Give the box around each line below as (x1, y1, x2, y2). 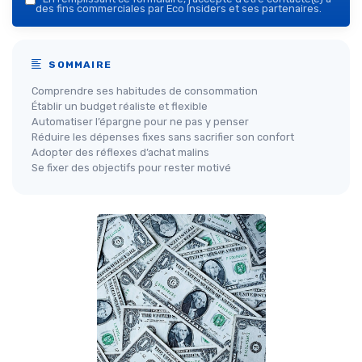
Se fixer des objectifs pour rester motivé (32, 162, 231, 175)
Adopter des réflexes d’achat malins (32, 146, 209, 159)
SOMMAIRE (45, 59, 112, 71)
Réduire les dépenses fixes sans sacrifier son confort (32, 131, 294, 144)
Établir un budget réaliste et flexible (32, 100, 208, 113)
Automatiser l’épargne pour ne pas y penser (32, 116, 249, 128)
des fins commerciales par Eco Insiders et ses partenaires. (36, 2, 322, 15)
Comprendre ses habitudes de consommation (32, 85, 258, 98)
